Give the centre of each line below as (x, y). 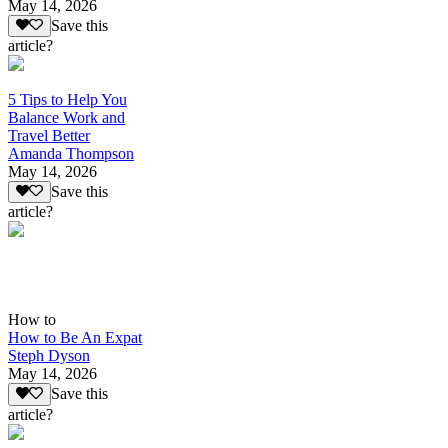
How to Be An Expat (75, 338)
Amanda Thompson (71, 153)
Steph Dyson (49, 356)
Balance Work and (66, 117)
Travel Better (49, 135)
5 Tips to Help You (67, 99)
